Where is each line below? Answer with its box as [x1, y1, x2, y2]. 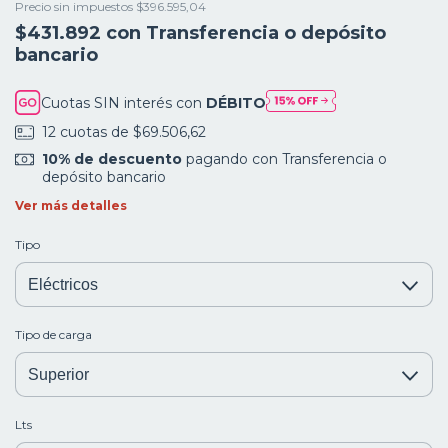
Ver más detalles [15, 197, 127, 213]
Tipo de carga [15, 326, 92, 342]
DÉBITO [206, 93, 267, 112]
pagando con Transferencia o [181, 149, 387, 168]
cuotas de [59, 123, 133, 142]
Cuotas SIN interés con [41, 93, 207, 112]
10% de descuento [41, 149, 182, 168]
